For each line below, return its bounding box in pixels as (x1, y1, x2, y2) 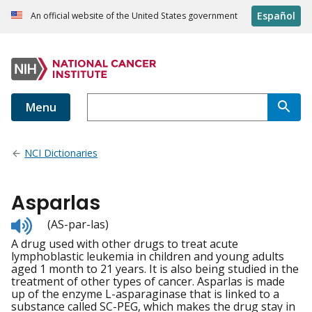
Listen (31, 214, 63, 231)
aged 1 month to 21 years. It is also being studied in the (11, 261, 299, 277)
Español (257, 9, 295, 23)
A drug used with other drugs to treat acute (11, 236, 238, 252)
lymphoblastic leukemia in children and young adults (11, 249, 284, 265)
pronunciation (31, 240, 107, 256)
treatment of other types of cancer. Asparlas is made (11, 274, 285, 290)
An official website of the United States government (31, 10, 237, 22)
